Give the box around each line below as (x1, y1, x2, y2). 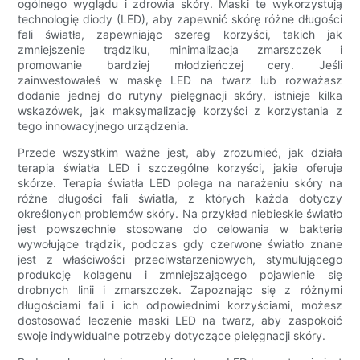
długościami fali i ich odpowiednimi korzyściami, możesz (18, 298, 342, 313)
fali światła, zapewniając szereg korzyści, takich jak (18, 27, 342, 42)
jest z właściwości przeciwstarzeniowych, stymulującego (18, 252, 342, 267)
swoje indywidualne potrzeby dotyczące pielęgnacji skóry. (18, 329, 326, 343)
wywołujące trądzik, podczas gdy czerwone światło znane (18, 237, 342, 252)
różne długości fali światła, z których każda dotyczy (18, 191, 342, 206)
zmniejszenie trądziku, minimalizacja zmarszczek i (18, 43, 342, 57)
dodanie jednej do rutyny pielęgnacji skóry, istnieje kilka (18, 88, 342, 103)
